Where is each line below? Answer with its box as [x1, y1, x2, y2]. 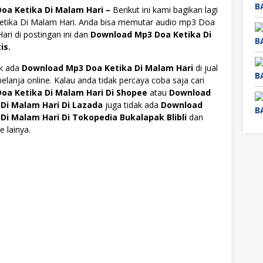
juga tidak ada [103, 99, 161, 111]
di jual [193, 62, 218, 74]
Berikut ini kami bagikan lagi [113, 4, 218, 16]
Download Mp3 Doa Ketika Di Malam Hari [22, 62, 193, 74]
